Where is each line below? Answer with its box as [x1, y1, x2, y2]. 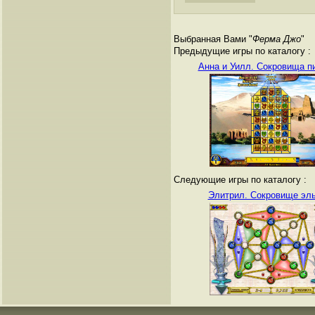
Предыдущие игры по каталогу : [174, 46, 311, 57]
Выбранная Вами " [174, 34, 252, 45]
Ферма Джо [252, 34, 301, 45]
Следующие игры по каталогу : [174, 174, 307, 186]
